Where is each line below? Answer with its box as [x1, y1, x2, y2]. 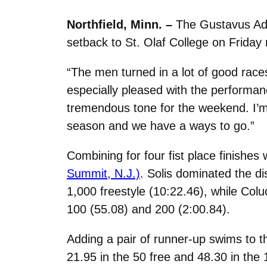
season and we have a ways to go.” [67, 119, 254, 132]
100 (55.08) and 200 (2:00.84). [67, 202, 230, 216]
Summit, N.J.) [67, 166, 140, 180]
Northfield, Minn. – [67, 17, 176, 31]
